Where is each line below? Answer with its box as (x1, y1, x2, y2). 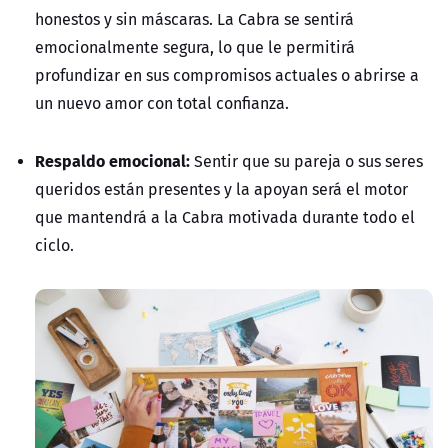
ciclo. (35, 232, 74, 257)
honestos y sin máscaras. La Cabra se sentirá (35, 6, 354, 31)
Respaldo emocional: (35, 147, 190, 173)
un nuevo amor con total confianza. (35, 90, 289, 115)
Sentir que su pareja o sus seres (190, 148, 423, 173)
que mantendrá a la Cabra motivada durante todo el (35, 204, 415, 229)
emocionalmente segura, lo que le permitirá (35, 34, 355, 59)
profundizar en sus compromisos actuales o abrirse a (35, 62, 419, 87)
